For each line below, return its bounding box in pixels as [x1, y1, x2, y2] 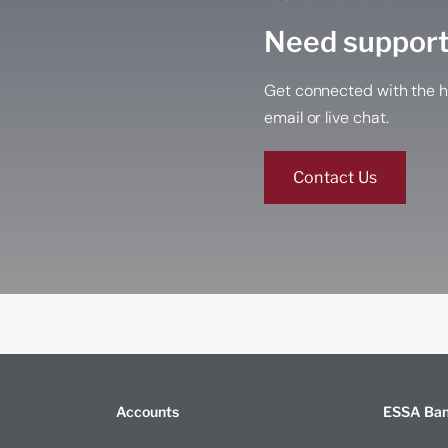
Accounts [116, 402, 180, 420]
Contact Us [293, 167, 378, 187]
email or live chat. [264, 106, 389, 128]
